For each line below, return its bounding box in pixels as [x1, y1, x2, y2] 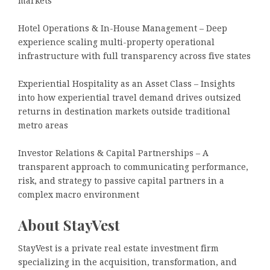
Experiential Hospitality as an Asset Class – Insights [18, 79, 235, 89]
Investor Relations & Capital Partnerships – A [18, 148, 209, 159]
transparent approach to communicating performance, [18, 162, 248, 172]
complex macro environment [18, 190, 139, 200]
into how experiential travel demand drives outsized [18, 93, 241, 103]
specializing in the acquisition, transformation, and [18, 257, 237, 267]
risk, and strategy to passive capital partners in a [18, 176, 224, 186]
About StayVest [18, 215, 120, 235]
